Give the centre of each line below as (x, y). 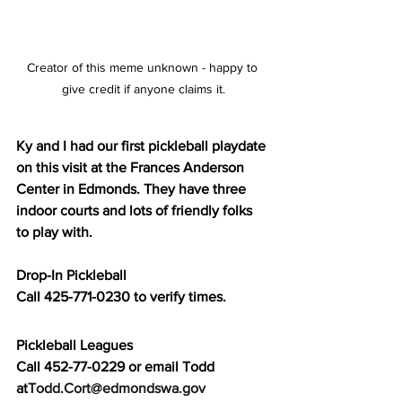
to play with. (56, 232)
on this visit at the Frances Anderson (132, 167)
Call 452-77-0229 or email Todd (117, 366)
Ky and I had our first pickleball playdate (143, 145)
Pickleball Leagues (74, 345)
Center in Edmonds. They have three (133, 188)
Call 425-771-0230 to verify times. (121, 296)
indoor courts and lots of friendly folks (136, 210)
